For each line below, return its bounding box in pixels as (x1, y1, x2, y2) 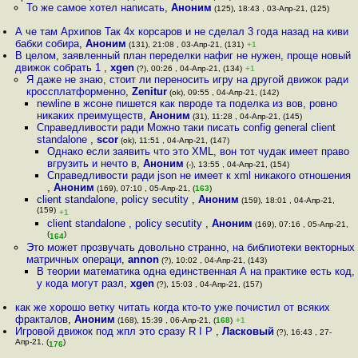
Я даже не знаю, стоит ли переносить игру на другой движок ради (26, 74, 348, 86)
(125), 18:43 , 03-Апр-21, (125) (211, 4, 329, 13)
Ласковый (222, 325, 275, 337)
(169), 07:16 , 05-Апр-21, (253, 220, 349, 229)
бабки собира (15, 38, 80, 50)
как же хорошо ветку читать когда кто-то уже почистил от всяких (15, 301, 331, 313)
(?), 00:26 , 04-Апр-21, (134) (134, 64, 243, 73)
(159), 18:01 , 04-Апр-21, (238, 196, 335, 205)
